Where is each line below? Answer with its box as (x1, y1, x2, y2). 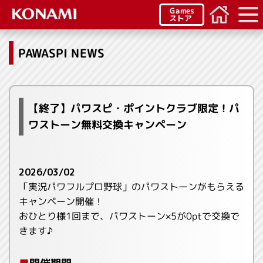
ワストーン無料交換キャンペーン (28, 117, 187, 133)
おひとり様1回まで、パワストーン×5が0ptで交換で (19, 209, 240, 223)
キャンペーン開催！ (19, 194, 104, 208)
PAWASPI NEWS (18, 44, 105, 62)
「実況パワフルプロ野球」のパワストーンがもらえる (19, 180, 245, 194)
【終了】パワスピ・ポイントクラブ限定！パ (28, 100, 240, 116)
